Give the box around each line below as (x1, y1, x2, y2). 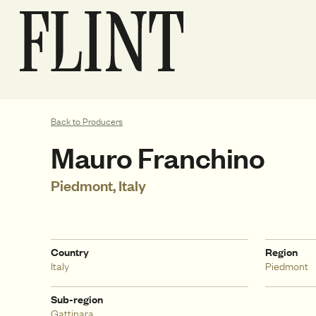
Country (51, 245, 89, 259)
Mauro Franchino (51, 138, 265, 176)
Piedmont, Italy (51, 176, 146, 195)
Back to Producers (51, 115, 123, 128)
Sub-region (51, 292, 103, 306)
